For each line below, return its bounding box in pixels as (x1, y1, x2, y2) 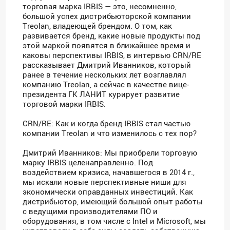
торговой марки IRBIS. (23, 99, 106, 109)
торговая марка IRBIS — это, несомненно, (23, 1, 177, 12)
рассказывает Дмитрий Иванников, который (23, 60, 191, 70)
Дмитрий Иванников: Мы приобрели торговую (23, 147, 198, 158)
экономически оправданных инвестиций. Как (23, 186, 194, 197)
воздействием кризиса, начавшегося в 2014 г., (23, 167, 195, 178)
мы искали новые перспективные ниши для (23, 177, 187, 187)
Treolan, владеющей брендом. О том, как (23, 21, 172, 31)
